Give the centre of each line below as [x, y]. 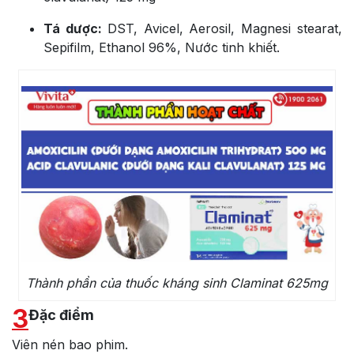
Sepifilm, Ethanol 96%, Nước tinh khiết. [162, 48]
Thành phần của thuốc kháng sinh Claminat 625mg [177, 282]
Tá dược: [75, 29]
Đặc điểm [61, 314]
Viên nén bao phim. [70, 344]
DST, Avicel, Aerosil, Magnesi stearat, [225, 29]
